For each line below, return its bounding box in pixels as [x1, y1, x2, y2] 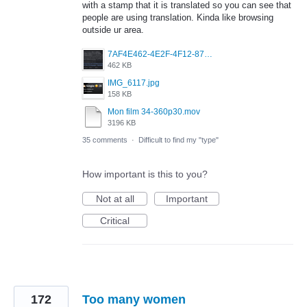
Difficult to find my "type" [138, 136, 219, 145]
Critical [100, 215, 130, 227]
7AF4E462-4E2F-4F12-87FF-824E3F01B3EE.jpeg [204, 49, 212, 60]
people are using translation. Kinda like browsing [82, 12, 273, 23]
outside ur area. [82, 24, 144, 35]
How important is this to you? [82, 169, 208, 180]
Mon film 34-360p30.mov [108, 107, 200, 117]
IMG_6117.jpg [108, 78, 160, 88]
